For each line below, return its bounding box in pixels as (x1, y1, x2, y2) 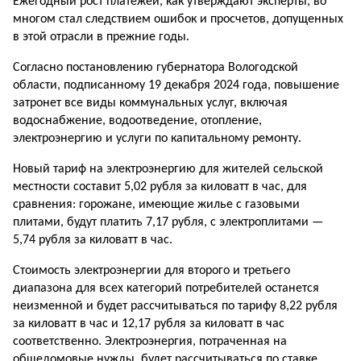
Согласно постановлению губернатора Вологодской (13, 61, 298, 74)
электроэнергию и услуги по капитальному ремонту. (13, 132, 301, 145)
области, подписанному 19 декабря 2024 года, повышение (13, 79, 339, 92)
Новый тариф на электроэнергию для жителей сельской (13, 163, 323, 176)
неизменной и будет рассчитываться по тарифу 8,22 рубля (13, 300, 338, 313)
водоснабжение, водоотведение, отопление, (13, 114, 262, 127)
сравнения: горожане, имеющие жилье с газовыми (13, 198, 300, 211)
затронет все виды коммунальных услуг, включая (13, 97, 288, 110)
